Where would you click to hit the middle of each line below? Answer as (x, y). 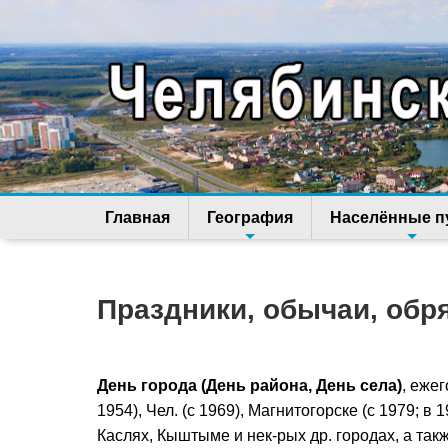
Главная (137, 218)
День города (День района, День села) (249, 386)
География (250, 218)
